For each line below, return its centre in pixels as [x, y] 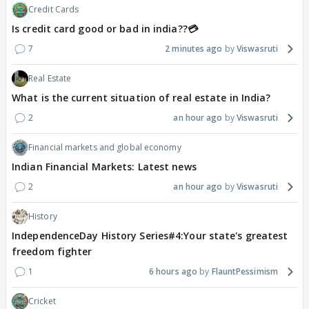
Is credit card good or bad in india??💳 [105, 28]
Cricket [42, 301]
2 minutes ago [194, 48]
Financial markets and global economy [105, 147]
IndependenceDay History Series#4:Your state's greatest [150, 235]
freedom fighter [52, 251]
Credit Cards [54, 9]
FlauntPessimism [245, 271]
